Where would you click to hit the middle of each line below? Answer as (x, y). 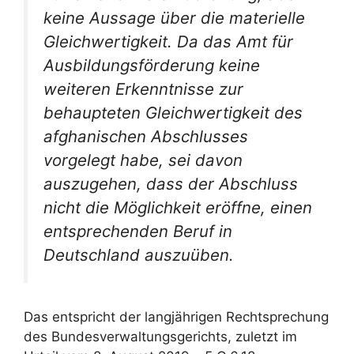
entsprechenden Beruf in (138, 232)
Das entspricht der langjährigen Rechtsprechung (176, 316)
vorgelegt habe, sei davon (143, 160)
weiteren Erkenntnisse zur (143, 89)
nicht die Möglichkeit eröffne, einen (178, 208)
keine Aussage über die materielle (174, 18)
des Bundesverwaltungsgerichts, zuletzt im (160, 336)
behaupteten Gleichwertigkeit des (173, 113)
